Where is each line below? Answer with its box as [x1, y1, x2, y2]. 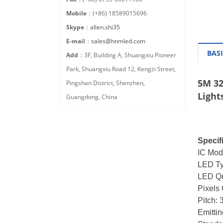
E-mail [66, 37, 85, 46]
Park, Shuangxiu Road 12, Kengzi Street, [66, 65, 176, 74]
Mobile [66, 9, 87, 18]
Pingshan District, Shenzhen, [66, 79, 145, 88]
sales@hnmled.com [91, 37, 145, 46]
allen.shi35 [90, 23, 120, 32]
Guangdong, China [66, 93, 117, 102]
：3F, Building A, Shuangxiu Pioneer [78, 51, 176, 60]
